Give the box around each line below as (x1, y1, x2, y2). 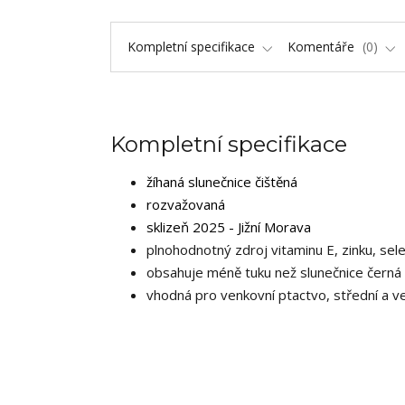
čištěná (255, 173, 297, 192)
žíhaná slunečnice (146, 173, 255, 192)
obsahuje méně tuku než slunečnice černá (146, 263, 401, 282)
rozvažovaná (146, 195, 225, 214)
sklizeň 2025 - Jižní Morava (146, 218, 311, 237)
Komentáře (287, 38, 358, 56)
